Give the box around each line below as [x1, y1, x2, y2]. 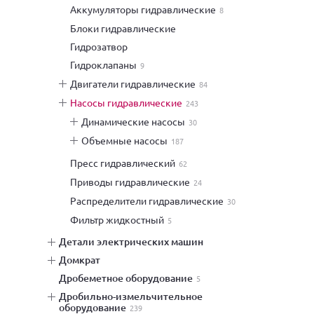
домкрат [67, 253, 100, 266]
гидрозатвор [74, 40, 128, 53]
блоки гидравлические [76, 22, 176, 34]
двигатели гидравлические [77, 77, 196, 90]
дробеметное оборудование [67, 271, 193, 285]
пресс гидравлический [77, 156, 175, 169]
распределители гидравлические [76, 194, 224, 207]
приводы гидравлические [77, 175, 190, 188]
